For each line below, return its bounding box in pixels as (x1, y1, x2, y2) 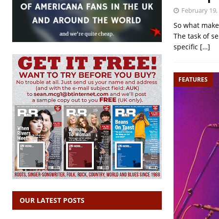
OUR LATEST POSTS (20, 195, 85, 205)
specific (173, 42, 200, 51)
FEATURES (178, 75, 208, 84)
